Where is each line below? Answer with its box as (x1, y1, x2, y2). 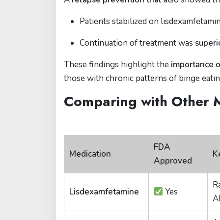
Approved (154, 155, 192, 166)
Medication (69, 148, 111, 160)
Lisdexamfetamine (69, 186, 139, 197)
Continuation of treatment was (80, 37, 195, 49)
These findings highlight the (64, 59, 171, 70)
